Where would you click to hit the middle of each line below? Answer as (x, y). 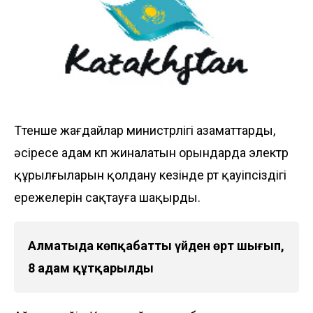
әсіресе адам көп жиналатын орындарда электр (151, 152)
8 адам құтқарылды (91, 268)
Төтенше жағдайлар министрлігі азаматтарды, (145, 130)
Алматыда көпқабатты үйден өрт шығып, (156, 245)
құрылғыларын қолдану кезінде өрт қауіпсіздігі (150, 175)
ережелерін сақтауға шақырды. (107, 197)
